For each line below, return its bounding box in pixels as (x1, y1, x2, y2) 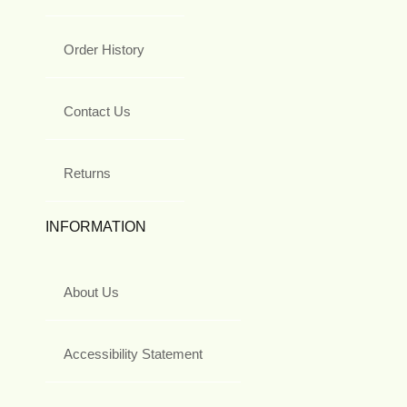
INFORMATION (45, 219, 146, 235)
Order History (64, 42, 144, 58)
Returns (64, 165, 111, 182)
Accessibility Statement (64, 346, 203, 362)
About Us (64, 284, 119, 301)
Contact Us (64, 104, 131, 120)
